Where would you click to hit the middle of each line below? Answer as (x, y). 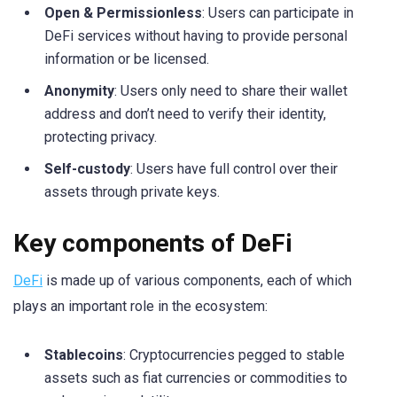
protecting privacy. (101, 136)
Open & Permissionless (123, 12)
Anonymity (79, 90)
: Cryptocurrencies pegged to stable (234, 355)
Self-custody (87, 168)
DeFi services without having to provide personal (196, 35)
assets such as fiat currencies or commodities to (196, 378)
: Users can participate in (278, 12)
